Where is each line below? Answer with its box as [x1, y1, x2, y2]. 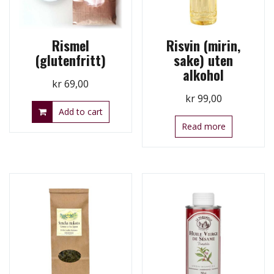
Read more [181, 120, 226, 133]
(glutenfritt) [35, 50, 106, 70]
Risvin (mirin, [166, 35, 241, 56]
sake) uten [174, 50, 234, 70]
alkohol [183, 65, 224, 85]
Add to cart [58, 106, 103, 118]
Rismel [51, 35, 89, 56]
